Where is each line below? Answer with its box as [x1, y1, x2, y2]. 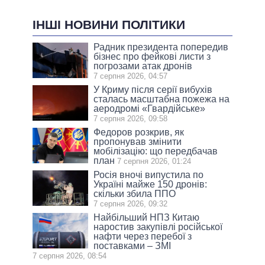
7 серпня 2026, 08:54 [33, 251, 106, 260]
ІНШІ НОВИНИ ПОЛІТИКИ [33, 17, 185, 31]
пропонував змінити [93, 136, 182, 147]
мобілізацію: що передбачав [93, 146, 218, 156]
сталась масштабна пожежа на [93, 93, 230, 104]
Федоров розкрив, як [93, 127, 185, 137]
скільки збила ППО [93, 188, 176, 199]
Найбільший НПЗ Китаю [93, 212, 200, 222]
